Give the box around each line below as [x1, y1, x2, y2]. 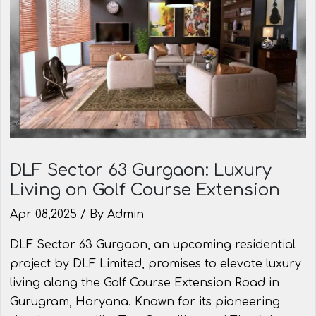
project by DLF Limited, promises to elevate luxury [10, 257, 301, 271]
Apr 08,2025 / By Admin [10, 208, 144, 221]
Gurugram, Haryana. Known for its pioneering [10, 296, 280, 309]
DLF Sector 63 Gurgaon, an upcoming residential [10, 238, 296, 252]
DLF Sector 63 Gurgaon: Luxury [10, 161, 272, 180]
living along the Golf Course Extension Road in [10, 276, 279, 290]
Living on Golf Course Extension [10, 181, 280, 200]
